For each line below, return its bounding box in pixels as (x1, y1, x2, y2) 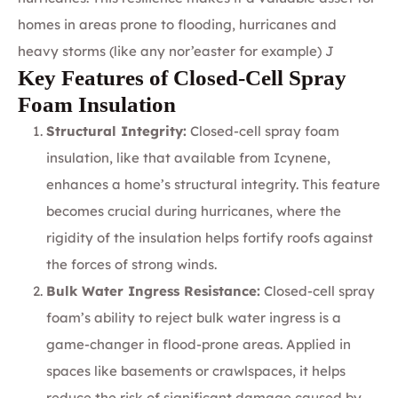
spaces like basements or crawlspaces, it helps (46, 362, 346, 379)
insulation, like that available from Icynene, (46, 148, 330, 166)
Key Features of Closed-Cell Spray (18, 65, 346, 90)
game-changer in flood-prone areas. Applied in (46, 335, 351, 353)
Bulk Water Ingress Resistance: (46, 282, 260, 299)
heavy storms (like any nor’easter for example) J (18, 42, 334, 60)
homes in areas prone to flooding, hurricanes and (18, 15, 337, 33)
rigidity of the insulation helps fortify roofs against (46, 228, 373, 246)
